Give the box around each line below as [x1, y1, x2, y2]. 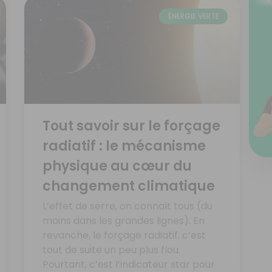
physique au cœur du [42, 157, 192, 176]
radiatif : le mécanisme [42, 137, 206, 156]
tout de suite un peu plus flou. [42, 243, 180, 257]
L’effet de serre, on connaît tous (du [42, 199, 212, 214]
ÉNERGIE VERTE [168, 10, 219, 21]
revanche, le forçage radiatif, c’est [42, 228, 206, 243]
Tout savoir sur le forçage [42, 117, 220, 136]
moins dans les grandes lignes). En [42, 214, 205, 228]
